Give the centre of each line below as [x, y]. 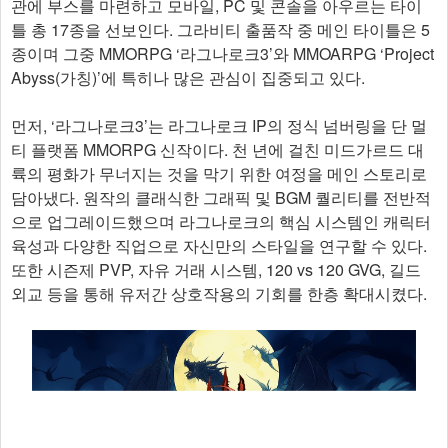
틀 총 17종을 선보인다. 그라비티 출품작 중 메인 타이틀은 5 [220, 29]
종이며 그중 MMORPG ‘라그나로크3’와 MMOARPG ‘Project [222, 53]
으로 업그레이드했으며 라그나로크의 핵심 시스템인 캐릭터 [221, 221]
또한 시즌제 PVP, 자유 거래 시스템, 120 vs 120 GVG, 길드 [216, 269]
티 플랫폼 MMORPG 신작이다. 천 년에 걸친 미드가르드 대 [217, 149]
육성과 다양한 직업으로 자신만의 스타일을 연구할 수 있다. [219, 245]
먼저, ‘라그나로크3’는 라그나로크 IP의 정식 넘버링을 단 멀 [219, 125]
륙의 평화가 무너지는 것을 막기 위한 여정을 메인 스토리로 [219, 173]
